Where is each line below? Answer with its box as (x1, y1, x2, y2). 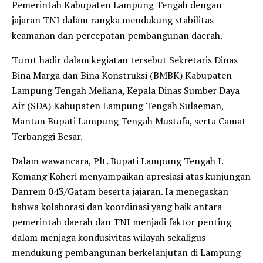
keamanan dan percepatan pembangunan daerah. (12, 29, 222, 42)
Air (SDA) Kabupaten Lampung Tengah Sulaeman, (12, 99, 224, 113)
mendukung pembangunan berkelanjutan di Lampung (12, 246, 241, 259)
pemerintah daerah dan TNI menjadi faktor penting (12, 215, 231, 229)
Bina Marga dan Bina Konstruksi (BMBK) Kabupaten (12, 69, 232, 82)
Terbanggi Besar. (12, 130, 83, 143)
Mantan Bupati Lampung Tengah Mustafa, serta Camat (12, 114, 246, 128)
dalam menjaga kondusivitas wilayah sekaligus (12, 231, 205, 244)
